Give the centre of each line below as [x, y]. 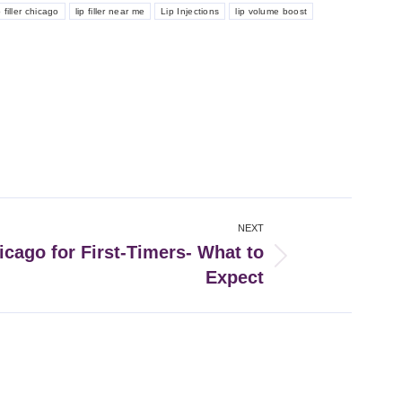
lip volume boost [271, 12]
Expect [234, 278]
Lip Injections [190, 12]
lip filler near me [110, 12]
